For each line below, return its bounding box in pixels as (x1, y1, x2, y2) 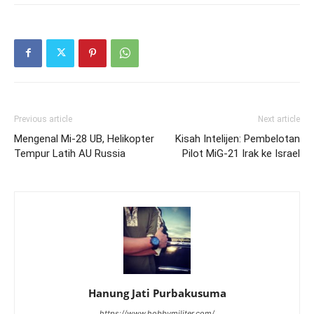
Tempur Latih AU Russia (14, 146, 125, 160)
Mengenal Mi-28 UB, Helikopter (14, 132, 154, 145)
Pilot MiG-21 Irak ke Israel (182, 146, 300, 160)
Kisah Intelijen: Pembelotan (175, 132, 300, 145)
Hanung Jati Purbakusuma (88, 285, 226, 300)
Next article (258, 114, 300, 124)
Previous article (14, 114, 72, 124)
